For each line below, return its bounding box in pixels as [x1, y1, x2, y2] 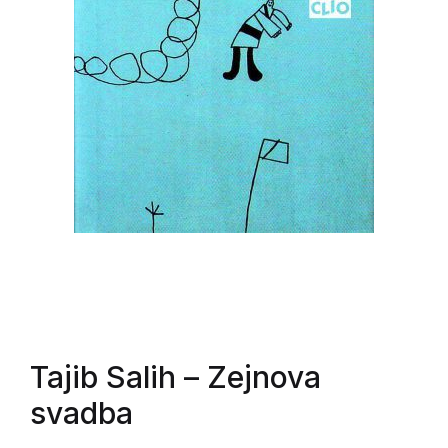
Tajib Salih [30, 359, 176, 395]
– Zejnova [176, 359, 321, 395]
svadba [30, 395, 133, 431]
